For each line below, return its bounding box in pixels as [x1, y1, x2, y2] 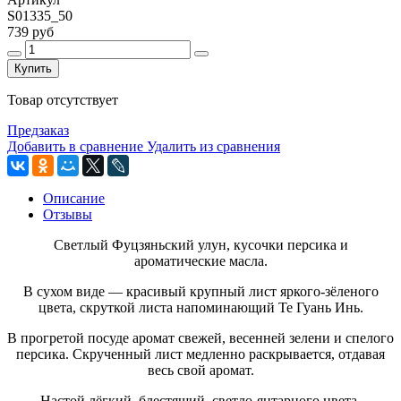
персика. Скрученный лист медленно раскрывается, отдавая [16, 346, 385, 362]
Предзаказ [7, 122, 69, 138]
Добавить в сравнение [7, 138, 143, 154]
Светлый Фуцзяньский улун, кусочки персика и [53, 236, 348, 252]
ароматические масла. [133, 252, 268, 269]
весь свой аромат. [147, 362, 254, 378]
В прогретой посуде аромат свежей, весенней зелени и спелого [7, 329, 394, 346]
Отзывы [43, 206, 92, 222]
